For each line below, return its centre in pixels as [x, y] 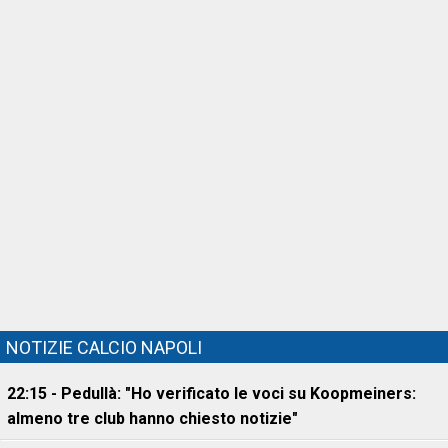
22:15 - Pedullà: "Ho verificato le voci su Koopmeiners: [211, 393]
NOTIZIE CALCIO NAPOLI [104, 347]
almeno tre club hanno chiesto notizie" [152, 418]
